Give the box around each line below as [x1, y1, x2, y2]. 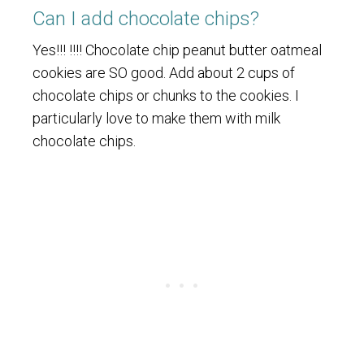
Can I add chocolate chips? [32, 6, 259, 30]
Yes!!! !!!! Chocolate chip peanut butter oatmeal [32, 41, 322, 58]
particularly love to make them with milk [32, 109, 280, 127]
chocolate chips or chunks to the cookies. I [32, 86, 299, 104]
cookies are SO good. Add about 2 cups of [32, 63, 295, 81]
